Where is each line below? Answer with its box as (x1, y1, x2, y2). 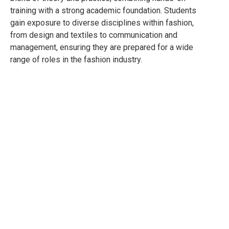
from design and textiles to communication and (10, 30, 177, 40)
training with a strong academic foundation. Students (10, 5, 196, 15)
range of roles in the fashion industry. (10, 54, 142, 64)
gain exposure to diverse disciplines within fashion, (10, 17, 194, 28)
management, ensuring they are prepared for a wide (10, 42, 193, 52)
